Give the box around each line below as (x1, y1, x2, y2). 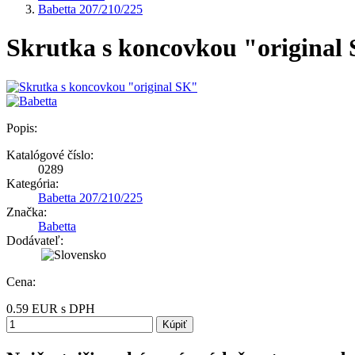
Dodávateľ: (6, 233, 63, 247)
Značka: (6, 204, 47, 219)
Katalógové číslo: (6, 147, 94, 162)
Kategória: (6, 176, 59, 190)
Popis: (6, 120, 37, 135)
